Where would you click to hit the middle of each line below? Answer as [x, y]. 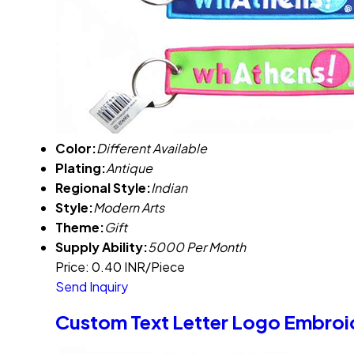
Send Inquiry [92, 286]
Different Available [152, 148]
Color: [76, 148]
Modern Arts [129, 207]
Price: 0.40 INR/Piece [120, 266]
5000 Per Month [197, 247]
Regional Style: [103, 187]
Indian [169, 187]
